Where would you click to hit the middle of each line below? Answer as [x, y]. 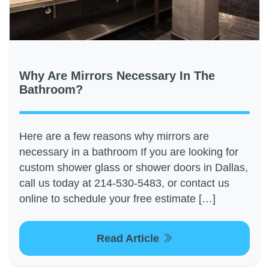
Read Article [129, 239]
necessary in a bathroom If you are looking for [129, 152]
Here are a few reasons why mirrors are [114, 137]
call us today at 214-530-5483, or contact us [124, 183]
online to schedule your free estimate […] [117, 199]
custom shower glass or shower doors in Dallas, [134, 168]
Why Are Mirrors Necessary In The [117, 76]
